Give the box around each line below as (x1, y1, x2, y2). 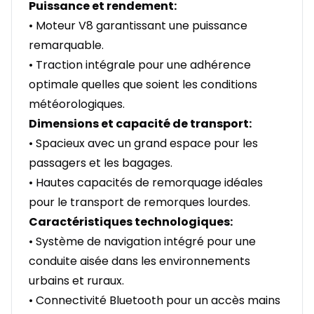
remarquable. (29, 37, 104, 54)
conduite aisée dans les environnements (29, 253, 250, 270)
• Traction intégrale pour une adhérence (29, 57, 251, 74)
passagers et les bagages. (29, 155, 172, 172)
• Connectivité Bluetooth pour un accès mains (29, 292, 280, 309)
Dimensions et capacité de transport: (29, 116, 252, 132)
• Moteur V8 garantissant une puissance (29, 18, 247, 34)
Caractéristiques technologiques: (29, 214, 233, 231)
